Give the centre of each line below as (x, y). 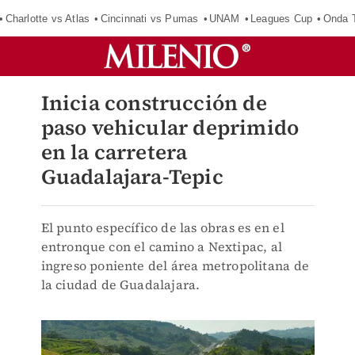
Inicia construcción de (154, 103)
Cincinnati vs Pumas (149, 18)
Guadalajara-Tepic (132, 177)
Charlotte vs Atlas (48, 18)
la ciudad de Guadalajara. (120, 284)
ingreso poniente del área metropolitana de (175, 265)
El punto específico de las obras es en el (162, 227)
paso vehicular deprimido (170, 128)
